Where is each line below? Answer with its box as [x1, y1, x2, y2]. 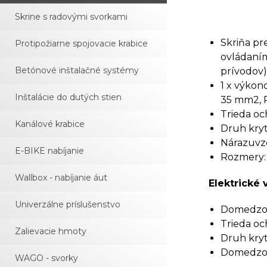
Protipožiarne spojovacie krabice [15, 38, 148, 49]
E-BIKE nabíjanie [15, 145, 84, 156]
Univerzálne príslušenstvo [15, 199, 120, 210]
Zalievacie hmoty [15, 226, 86, 237]
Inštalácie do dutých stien [15, 92, 122, 103]
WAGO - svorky [15, 253, 78, 263]
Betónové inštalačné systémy [15, 65, 139, 76]
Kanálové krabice [15, 119, 85, 129]
